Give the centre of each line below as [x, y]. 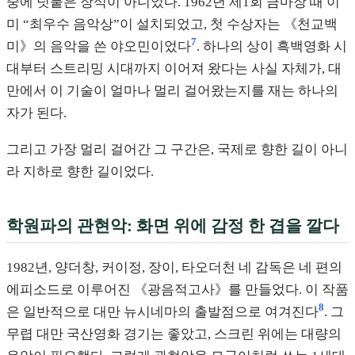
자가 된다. [36, 113]
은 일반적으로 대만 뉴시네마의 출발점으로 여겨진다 [162, 311]
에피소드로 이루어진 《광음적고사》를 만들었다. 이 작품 [177, 289]
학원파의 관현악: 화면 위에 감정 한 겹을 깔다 [173, 225]
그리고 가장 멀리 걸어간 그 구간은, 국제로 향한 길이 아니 [177, 149]
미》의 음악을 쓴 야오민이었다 [99, 46]
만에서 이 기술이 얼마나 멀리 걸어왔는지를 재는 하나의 [172, 91]
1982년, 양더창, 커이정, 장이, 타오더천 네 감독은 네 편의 [174, 267]
